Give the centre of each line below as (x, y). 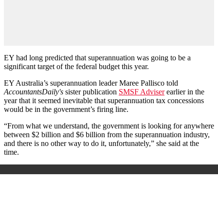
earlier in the (184, 91)
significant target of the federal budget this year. (76, 66)
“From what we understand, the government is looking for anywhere (109, 126)
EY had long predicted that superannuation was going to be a (97, 57)
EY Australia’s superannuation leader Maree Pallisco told (91, 83)
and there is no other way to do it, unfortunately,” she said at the (101, 143)
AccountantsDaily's (34, 91)
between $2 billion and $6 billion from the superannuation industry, (107, 134)
